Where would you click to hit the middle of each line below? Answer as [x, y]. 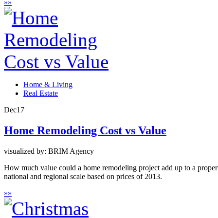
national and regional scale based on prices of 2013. [83, 176]
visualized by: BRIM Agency [49, 151]
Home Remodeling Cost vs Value [85, 130]
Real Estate [41, 93]
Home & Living [48, 85]
